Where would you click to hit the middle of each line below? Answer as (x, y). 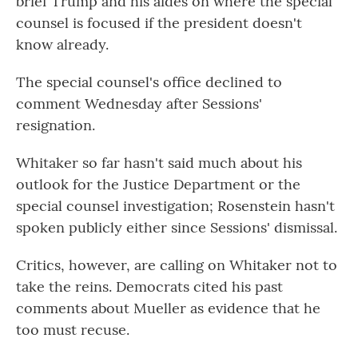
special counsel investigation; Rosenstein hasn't (175, 205)
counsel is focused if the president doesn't (159, 22)
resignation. (56, 125)
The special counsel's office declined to (149, 82)
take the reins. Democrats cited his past (149, 286)
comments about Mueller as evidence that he (168, 308)
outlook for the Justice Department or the (158, 184)
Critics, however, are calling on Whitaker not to (177, 265)
